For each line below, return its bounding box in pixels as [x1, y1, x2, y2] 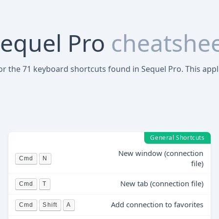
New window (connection [118, 148, 204, 158]
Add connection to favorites [111, 199, 204, 209]
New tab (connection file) [120, 178, 204, 188]
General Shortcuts [150, 133, 205, 142]
